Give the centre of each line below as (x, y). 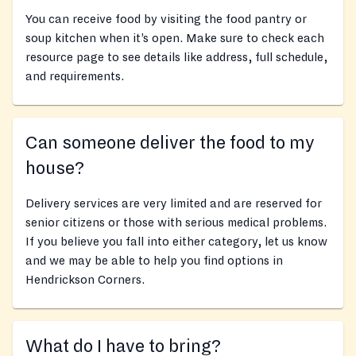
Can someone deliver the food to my (170, 143)
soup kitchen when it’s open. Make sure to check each (175, 39)
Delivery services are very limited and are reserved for (174, 204)
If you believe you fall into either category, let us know (176, 242)
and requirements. (75, 77)
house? (55, 169)
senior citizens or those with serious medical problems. (176, 223)
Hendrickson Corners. (85, 280)
